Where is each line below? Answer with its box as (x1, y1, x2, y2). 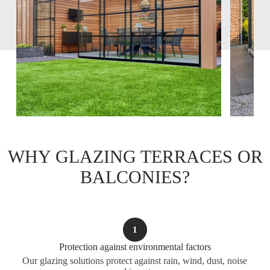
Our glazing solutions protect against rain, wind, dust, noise (22, 256, 248, 266)
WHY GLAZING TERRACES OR (7, 146, 263, 166)
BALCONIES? (80, 167, 190, 187)
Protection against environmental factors (58, 242, 211, 252)
